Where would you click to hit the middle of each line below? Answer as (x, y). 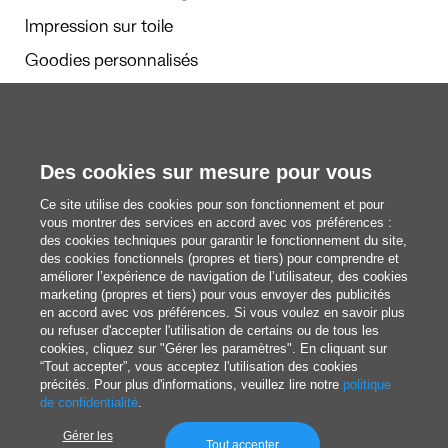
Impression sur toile (99, 28)
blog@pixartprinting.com (224, 284)
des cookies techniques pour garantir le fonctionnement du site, (223, 240)
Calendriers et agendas (112, 98)
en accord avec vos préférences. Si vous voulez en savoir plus (222, 312)
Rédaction (224, 189)
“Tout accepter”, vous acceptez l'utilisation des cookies (199, 366)
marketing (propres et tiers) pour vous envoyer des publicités (215, 294)
